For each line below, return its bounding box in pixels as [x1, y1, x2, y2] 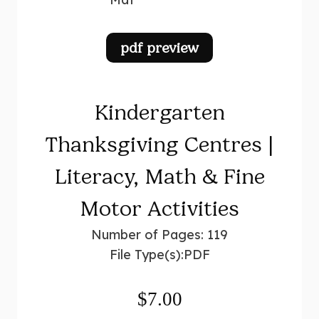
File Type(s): [109, 246, 184, 263]
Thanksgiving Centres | [45, 132, 274, 157]
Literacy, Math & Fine [54, 164, 265, 189]
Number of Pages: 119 [91, 226, 228, 243]
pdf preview [120, 39, 199, 56]
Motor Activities [80, 196, 239, 221]
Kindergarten [94, 100, 225, 125]
